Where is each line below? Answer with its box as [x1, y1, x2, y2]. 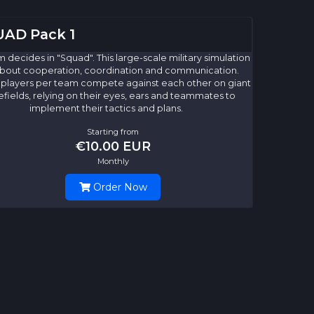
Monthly [97, 156, 129, 167]
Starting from [87, 127, 139, 137]
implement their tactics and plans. [29, 103, 183, 114]
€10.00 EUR [75, 139, 151, 154]
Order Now [90, 181, 147, 194]
